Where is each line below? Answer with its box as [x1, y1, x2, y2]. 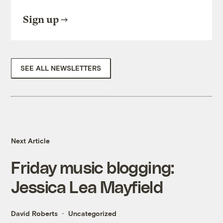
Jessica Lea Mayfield [11, 177, 163, 197]
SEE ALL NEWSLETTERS [20, 64, 102, 73]
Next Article [11, 136, 50, 145]
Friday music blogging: [11, 157, 174, 177]
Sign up [23, 14, 59, 26]
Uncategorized [68, 209, 117, 218]
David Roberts [11, 209, 58, 218]
